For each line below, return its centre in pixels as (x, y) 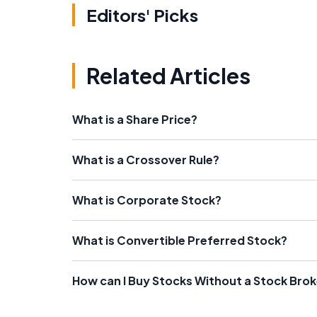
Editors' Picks (142, 15)
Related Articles (168, 76)
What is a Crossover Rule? (146, 160)
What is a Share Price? (135, 119)
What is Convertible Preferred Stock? (180, 240)
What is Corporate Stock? (147, 200)
